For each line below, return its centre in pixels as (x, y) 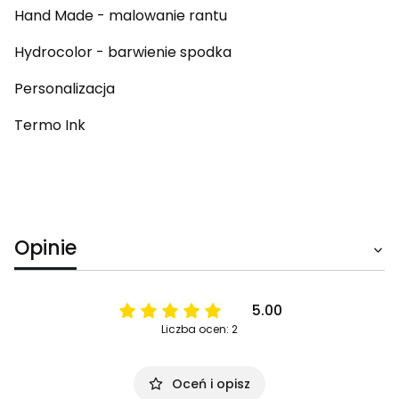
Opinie (45, 248)
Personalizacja (65, 89)
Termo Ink (50, 126)
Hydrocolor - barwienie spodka (123, 53)
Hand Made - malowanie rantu (121, 16)
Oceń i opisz (211, 384)
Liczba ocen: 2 (199, 330)
